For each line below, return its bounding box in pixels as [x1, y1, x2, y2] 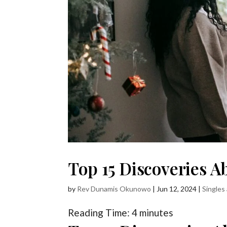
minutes [139, 206, 174, 218]
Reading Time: [68, 206, 132, 218]
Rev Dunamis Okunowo [77, 184, 152, 193]
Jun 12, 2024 [157, 184, 197, 193]
